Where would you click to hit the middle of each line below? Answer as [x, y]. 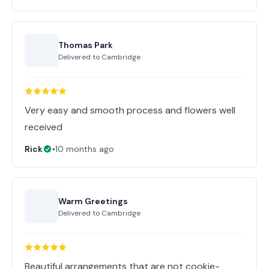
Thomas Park [86, 45]
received [44, 127]
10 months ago [85, 149]
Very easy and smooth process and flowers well [130, 110]
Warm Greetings [93, 201]
